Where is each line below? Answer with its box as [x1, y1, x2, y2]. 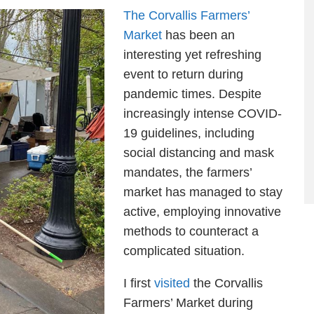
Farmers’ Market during [123, 296, 253, 310]
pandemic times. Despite [123, 87, 261, 101]
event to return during [123, 67, 243, 81]
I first [123, 276, 154, 290]
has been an [162, 28, 235, 42]
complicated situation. [123, 244, 247, 258]
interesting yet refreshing [123, 48, 261, 62]
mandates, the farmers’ [123, 165, 252, 179]
